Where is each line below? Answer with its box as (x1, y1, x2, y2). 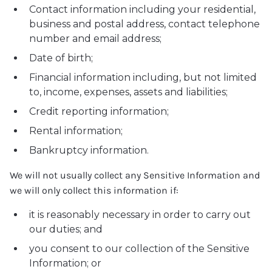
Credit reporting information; (29, 106, 169, 117)
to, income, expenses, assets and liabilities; (29, 86, 228, 98)
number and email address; (29, 33, 161, 44)
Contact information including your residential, (29, 4, 256, 15)
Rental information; (29, 125, 123, 137)
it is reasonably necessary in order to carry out (29, 209, 251, 220)
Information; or (29, 257, 101, 269)
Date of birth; (29, 52, 93, 64)
